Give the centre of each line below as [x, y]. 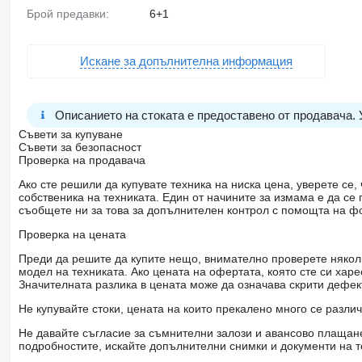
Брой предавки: [71, 13]
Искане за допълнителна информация [186, 61]
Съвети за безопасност [80, 147]
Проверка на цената [72, 234]
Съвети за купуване [70, 134]
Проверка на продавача [82, 160]
